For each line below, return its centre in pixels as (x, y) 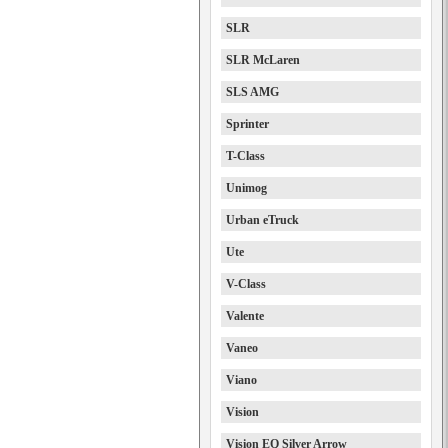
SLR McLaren (263, 60)
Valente (245, 316)
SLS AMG (252, 92)
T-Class (245, 156)
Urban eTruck (262, 220)
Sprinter (247, 124)
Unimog (246, 188)
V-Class (246, 284)
